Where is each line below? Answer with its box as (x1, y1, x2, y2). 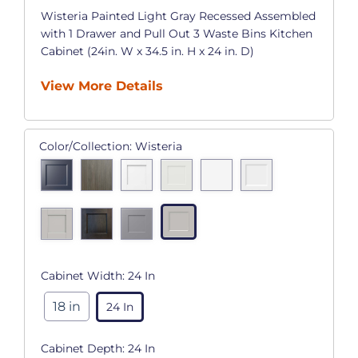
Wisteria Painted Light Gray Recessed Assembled (40, 8, 316, 23)
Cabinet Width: (40, 268, 128, 283)
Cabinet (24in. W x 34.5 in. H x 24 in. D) (40, 43, 254, 58)
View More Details (40, 78, 163, 93)
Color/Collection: (38, 138, 135, 153)
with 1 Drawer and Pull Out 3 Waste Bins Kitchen (40, 26, 312, 41)
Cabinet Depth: (40, 341, 128, 356)
